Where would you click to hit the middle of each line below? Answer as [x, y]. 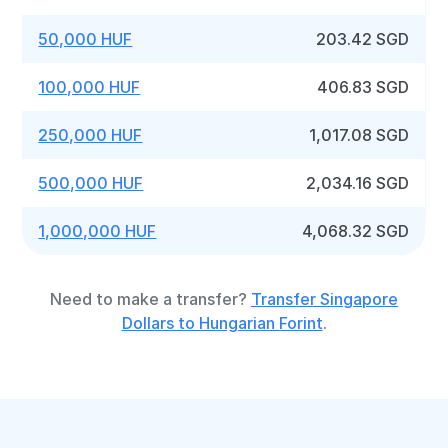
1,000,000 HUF [97, 231]
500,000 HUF [91, 183]
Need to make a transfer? [150, 299]
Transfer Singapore [324, 299]
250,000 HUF [90, 135]
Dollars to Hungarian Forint [222, 323]
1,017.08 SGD [359, 135]
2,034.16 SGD [358, 183]
